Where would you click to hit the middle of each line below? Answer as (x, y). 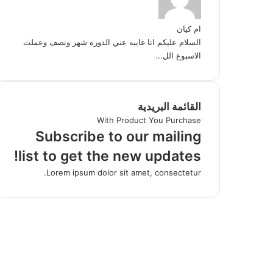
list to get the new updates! (109, 156)
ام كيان (189, 29)
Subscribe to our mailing (118, 136)
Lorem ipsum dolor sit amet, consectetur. (123, 172)
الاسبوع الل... (178, 55)
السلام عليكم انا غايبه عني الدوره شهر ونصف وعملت (112, 42)
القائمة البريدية (169, 107)
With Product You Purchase (149, 120)
